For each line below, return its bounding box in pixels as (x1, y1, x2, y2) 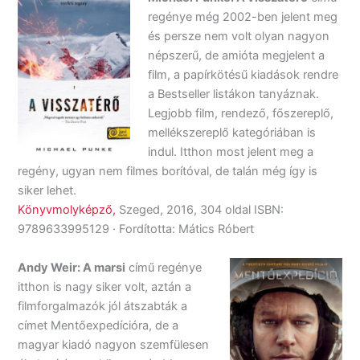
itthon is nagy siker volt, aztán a (18, 279, 192, 294)
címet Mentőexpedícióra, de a (18, 317, 179, 333)
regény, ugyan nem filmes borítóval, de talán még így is (18, 164, 318, 179)
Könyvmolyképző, (18, 202, 117, 218)
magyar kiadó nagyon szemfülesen (18, 337, 210, 352)
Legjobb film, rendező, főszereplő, (148, 106, 334, 121)
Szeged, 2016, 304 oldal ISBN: (116, 202, 284, 218)
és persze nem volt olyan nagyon (148, 29, 330, 44)
